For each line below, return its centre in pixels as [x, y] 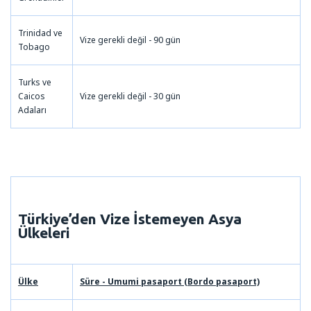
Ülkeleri [44, 232]
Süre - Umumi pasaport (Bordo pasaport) [170, 281]
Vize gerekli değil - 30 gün [130, 96]
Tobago [34, 47]
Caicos [32, 96]
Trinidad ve [40, 33]
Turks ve [35, 82]
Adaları [32, 110]
